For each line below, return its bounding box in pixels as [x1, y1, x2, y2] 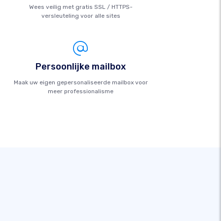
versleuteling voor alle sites [41, 12, 120, 19]
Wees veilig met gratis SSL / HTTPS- [29, 3, 133, 10]
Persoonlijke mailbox [36, 61, 126, 72]
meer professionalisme [48, 88, 114, 95]
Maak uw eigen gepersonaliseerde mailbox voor [13, 79, 148, 86]
